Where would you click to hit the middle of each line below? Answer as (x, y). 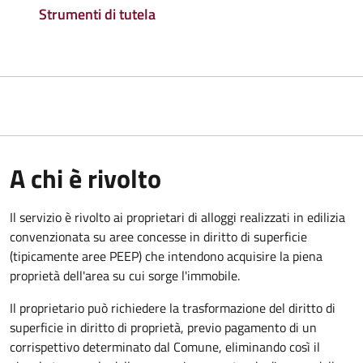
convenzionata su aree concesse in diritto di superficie (158, 236)
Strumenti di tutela (97, 14)
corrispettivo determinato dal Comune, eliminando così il (165, 346)
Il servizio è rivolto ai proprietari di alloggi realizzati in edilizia (177, 217)
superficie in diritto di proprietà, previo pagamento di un (163, 327)
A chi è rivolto (85, 178)
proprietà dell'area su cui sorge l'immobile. (125, 275)
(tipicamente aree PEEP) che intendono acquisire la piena (166, 256)
